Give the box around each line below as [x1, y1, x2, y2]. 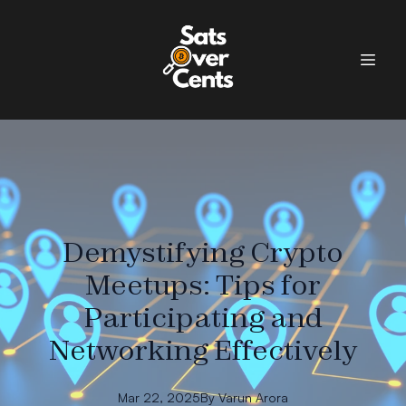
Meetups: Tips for [85, 267, 321, 302]
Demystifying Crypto [63, 235, 343, 269]
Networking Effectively [49, 333, 357, 367]
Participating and [83, 300, 323, 334]
